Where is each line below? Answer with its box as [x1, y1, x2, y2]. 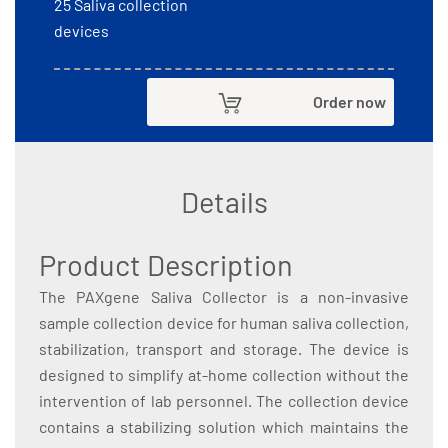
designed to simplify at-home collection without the [39, 365, 409, 385]
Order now [313, 92, 386, 112]
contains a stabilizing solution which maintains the [39, 417, 409, 437]
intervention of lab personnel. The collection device [39, 391, 409, 411]
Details [180, 184, 268, 220]
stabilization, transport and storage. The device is [39, 339, 409, 359]
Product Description [39, 247, 293, 283]
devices [54, 21, 109, 41]
